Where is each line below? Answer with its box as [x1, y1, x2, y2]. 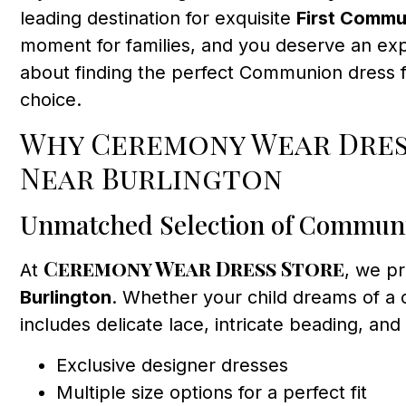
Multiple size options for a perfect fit [56, 381, 367, 403]
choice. [20, 88, 82, 111]
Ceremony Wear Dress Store [43, 255, 344, 283]
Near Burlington [20, 158, 283, 198]
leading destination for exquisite [20, 6, 296, 29]
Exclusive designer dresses [56, 353, 288, 376]
